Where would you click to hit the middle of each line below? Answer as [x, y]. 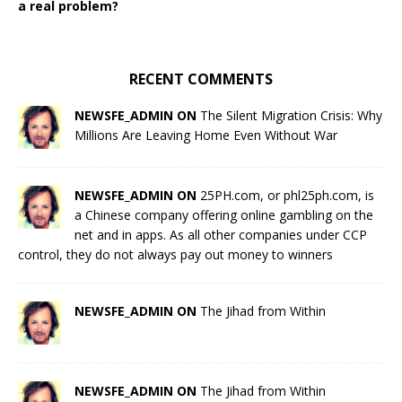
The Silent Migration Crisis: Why [291, 115]
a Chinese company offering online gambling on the [224, 214]
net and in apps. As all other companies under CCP [221, 234]
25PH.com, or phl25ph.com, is [287, 195]
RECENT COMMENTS [201, 79]
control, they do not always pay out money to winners [175, 254]
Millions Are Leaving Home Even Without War [206, 135]
